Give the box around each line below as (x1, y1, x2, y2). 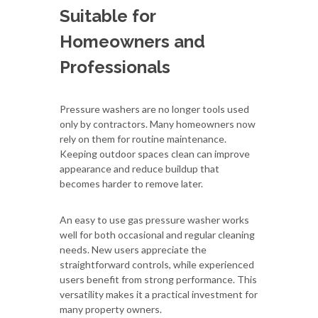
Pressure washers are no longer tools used (60, 102, 249, 115)
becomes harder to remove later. (60, 177, 203, 190)
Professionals (60, 56, 170, 77)
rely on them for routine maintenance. (60, 132, 226, 145)
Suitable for (60, 5, 155, 26)
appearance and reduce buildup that (60, 162, 219, 175)
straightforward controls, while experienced (60, 258, 254, 270)
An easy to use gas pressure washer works (60, 213, 249, 226)
